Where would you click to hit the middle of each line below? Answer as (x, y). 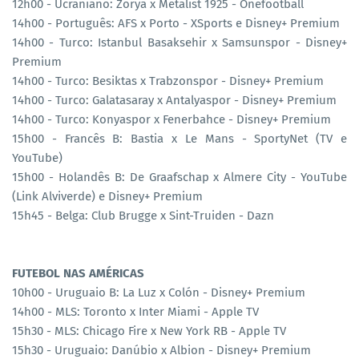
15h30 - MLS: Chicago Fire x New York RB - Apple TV (149, 331)
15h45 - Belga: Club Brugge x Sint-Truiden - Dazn (143, 215)
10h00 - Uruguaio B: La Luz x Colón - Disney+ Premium (159, 292)
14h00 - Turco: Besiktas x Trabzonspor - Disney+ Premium (168, 81)
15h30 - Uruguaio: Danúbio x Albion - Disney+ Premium (161, 350)
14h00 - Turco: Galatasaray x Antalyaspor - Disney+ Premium (174, 100)
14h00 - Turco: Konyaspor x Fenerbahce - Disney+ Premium (171, 119)
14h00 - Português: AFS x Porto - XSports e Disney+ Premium (176, 23)
